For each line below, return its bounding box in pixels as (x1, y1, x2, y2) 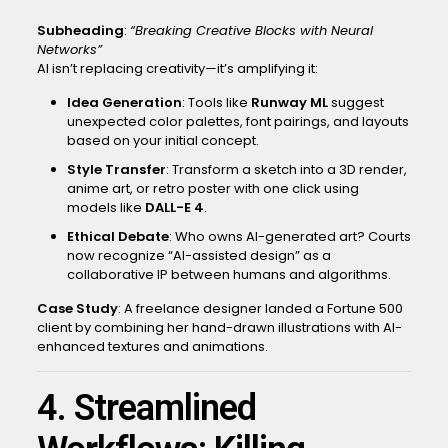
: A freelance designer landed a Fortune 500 (117, 299, 403, 318)
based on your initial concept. (66, 131, 259, 150)
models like (66, 198, 145, 217)
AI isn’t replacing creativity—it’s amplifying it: (36, 59, 318, 78)
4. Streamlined (36, 387, 256, 429)
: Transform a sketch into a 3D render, (165, 160, 407, 179)
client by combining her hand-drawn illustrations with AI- (36, 318, 402, 337)
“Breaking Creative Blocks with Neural (129, 21, 373, 40)
